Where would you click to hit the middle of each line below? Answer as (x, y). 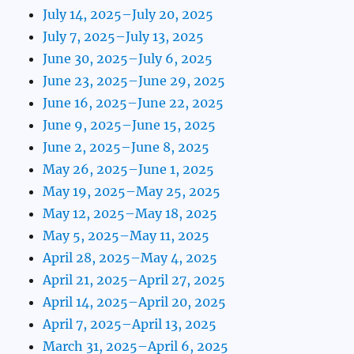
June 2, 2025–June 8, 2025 (126, 147)
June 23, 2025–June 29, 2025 (134, 81)
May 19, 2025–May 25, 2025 (132, 192)
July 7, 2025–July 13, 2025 (124, 37)
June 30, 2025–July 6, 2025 (128, 59)
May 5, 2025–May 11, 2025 (126, 236)
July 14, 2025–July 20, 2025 (128, 15)
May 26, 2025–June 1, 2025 (129, 169)
